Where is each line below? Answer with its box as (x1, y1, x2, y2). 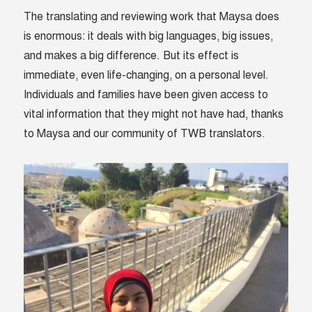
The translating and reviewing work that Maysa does (24, 10, 280, 24)
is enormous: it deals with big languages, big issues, (24, 29, 274, 44)
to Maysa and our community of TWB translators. (24, 127, 266, 141)
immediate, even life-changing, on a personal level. (24, 68, 270, 83)
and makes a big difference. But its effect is (24, 49, 240, 63)
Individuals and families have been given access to (24, 88, 269, 102)
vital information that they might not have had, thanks (24, 107, 284, 122)
